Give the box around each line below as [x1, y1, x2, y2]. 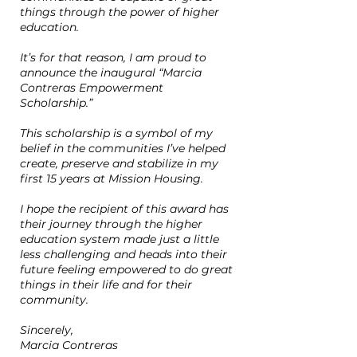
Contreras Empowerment [20, 80, 163, 95]
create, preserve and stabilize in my [20, 156, 218, 171]
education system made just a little [20, 232, 219, 246]
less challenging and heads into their [20, 247, 227, 261]
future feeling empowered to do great [20, 262, 233, 277]
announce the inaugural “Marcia [20, 65, 202, 80]
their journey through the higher [20, 217, 202, 231]
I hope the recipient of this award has [20, 202, 229, 216]
